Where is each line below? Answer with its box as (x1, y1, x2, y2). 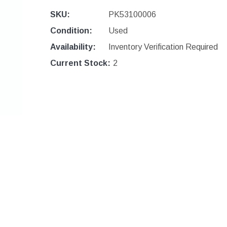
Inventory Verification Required (108, 42, 218, 51)
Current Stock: (50, 58, 110, 67)
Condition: (50, 26, 92, 35)
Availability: (50, 42, 96, 51)
